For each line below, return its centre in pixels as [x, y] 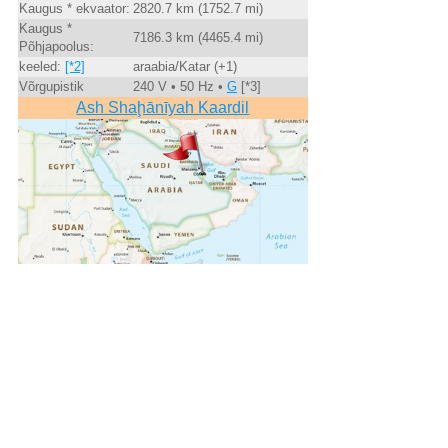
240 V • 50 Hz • [179, 87]
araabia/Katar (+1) [184, 67]
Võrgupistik [51, 87]
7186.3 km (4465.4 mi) [197, 38]
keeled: [41, 67]
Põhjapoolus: [56, 47]
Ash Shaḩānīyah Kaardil [163, 108]
